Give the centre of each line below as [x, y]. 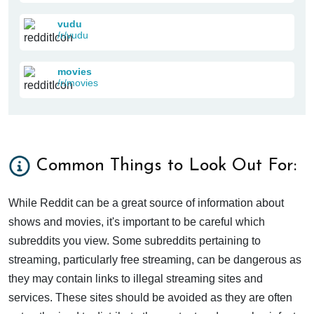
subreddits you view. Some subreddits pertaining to [135, 240]
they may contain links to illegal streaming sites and [136, 278]
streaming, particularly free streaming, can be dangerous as [155, 259]
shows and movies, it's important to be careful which [137, 221]
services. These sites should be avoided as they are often [150, 297]
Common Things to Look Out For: [166, 165]
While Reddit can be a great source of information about [146, 203]
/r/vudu [73, 35]
